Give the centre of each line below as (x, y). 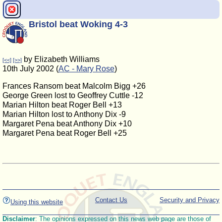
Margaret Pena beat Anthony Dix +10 (67, 124)
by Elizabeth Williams (61, 59)
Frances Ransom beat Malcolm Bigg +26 (74, 86)
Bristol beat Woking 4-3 (78, 24)
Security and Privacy (190, 200)
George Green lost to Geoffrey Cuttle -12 (73, 95)
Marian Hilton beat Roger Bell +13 (62, 105)
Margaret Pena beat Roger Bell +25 (65, 133)
